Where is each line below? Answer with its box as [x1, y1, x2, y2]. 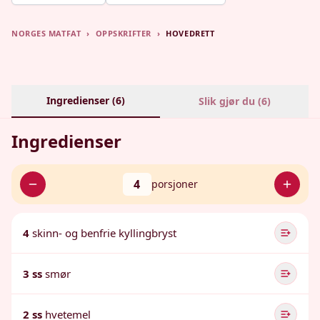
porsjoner [151, 177, 198, 191]
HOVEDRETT [166, 28, 215, 39]
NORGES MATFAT [11, 28, 81, 39]
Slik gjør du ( [198, 94, 261, 108]
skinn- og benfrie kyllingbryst [32, 226, 176, 240]
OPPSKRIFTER [95, 28, 151, 39]
